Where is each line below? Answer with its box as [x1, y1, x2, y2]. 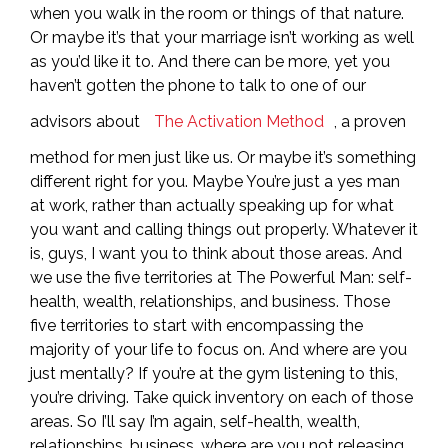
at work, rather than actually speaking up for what [30, 196, 394, 215]
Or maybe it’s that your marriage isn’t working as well [30, 28, 414, 47]
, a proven [334, 112, 406, 131]
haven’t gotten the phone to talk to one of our [30, 76, 366, 95]
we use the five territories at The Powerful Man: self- [30, 268, 412, 287]
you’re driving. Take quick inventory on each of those [30, 388, 413, 407]
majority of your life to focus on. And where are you [30, 340, 407, 359]
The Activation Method [154, 112, 324, 131]
